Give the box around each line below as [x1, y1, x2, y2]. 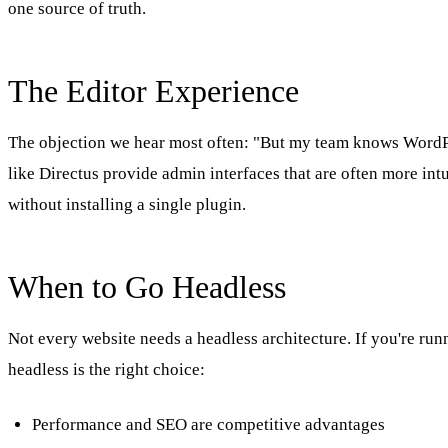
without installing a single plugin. [8, 194, 246, 214]
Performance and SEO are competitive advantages [32, 414, 385, 434]
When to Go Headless [8, 268, 286, 305]
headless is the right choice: [8, 359, 205, 379]
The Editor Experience [8, 72, 299, 109]
